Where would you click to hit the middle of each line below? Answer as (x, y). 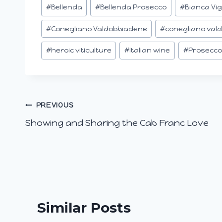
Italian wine (150, 50)
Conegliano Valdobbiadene (99, 28)
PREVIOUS (55, 105)
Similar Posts (84, 208)
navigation (63, 129)
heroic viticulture (81, 50)
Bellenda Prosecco (134, 7)
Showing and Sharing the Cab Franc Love (117, 123)
